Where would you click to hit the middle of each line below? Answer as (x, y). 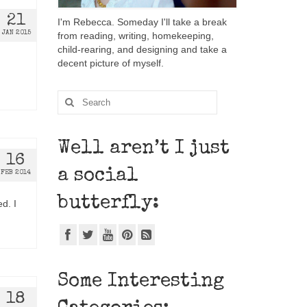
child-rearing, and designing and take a (142, 49)
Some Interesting (140, 281)
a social (98, 176)
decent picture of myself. (110, 63)
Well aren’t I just (143, 148)
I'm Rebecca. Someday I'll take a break (142, 22)
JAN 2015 (16, 33)
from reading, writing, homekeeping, (135, 35)
